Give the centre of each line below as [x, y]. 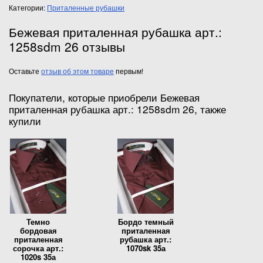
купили [25, 120]
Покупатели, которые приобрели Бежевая [104, 97]
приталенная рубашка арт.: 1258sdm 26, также [117, 109]
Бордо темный [146, 221]
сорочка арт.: [38, 248]
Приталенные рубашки [86, 7]
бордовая [38, 230]
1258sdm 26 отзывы [67, 46]
